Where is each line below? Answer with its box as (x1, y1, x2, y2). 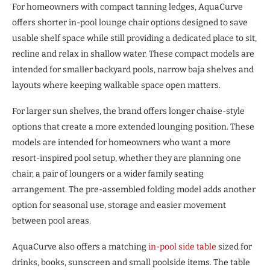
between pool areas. (12, 216, 91, 227)
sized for (216, 242, 252, 253)
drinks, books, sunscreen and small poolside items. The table (12, 257, 250, 268)
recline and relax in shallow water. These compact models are (12, 49, 254, 60)
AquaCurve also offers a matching (12, 242, 148, 253)
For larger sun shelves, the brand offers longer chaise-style (12, 106, 245, 117)
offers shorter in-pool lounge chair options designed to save (12, 17, 248, 28)
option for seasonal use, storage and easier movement (12, 200, 226, 211)
